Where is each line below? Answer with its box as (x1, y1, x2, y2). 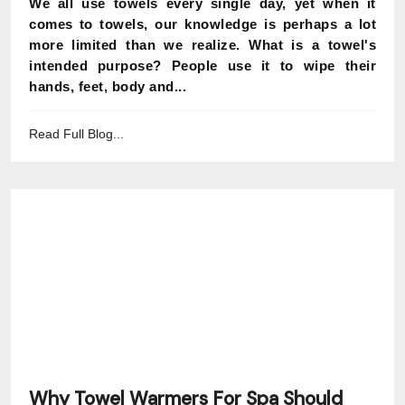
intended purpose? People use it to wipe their (29, 58, 376, 73)
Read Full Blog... (29, 127, 124, 141)
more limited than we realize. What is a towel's (29, 37, 376, 52)
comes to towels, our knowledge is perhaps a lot (29, 16, 376, 32)
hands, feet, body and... (29, 79, 186, 94)
